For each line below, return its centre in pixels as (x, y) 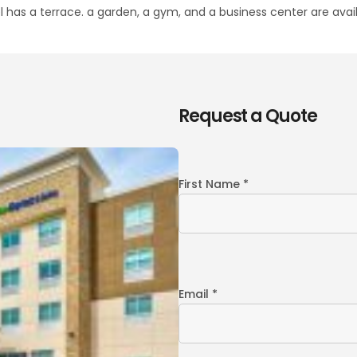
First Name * (214, 184)
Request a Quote (248, 116)
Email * (198, 294)
